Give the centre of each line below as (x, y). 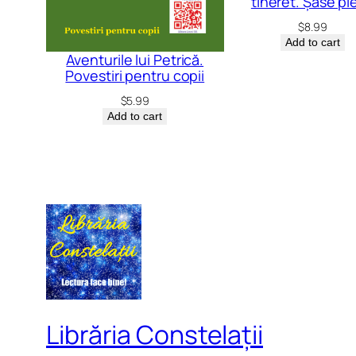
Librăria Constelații (155, 335)
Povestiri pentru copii (135, 75)
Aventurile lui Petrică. (135, 59)
